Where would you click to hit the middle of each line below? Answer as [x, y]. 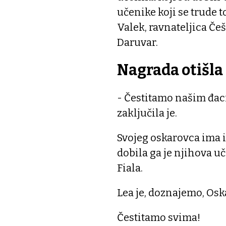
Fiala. [130, 168]
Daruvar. [137, 42]
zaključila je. [147, 113]
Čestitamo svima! [159, 217]
